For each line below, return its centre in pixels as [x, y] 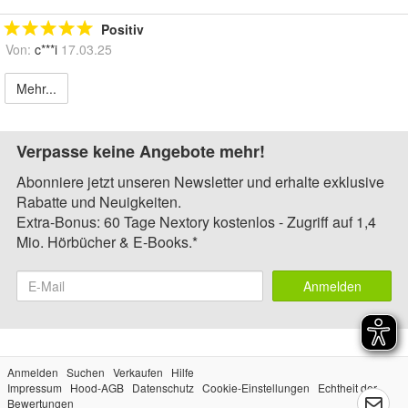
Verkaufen [138, 372]
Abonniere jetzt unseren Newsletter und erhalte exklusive [200, 182]
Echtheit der [347, 388]
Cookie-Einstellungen [256, 388]
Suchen [86, 372]
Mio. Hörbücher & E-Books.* [107, 242]
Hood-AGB [97, 388]
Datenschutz [163, 388]
